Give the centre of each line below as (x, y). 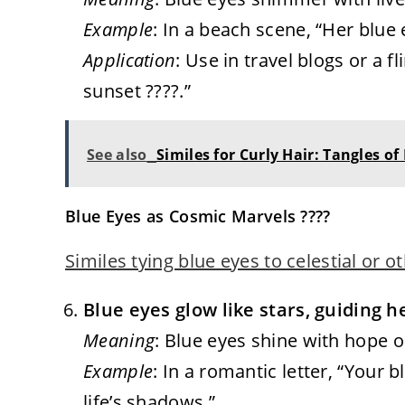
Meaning (119, 340)
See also (117, 154)
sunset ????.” (137, 90)
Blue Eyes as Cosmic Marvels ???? (198, 216)
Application (130, 60)
